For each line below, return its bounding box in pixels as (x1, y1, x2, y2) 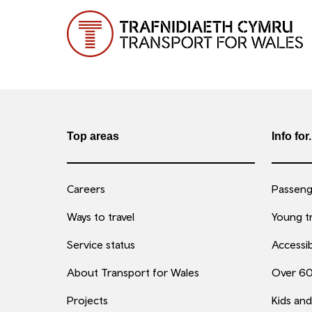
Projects (67, 294, 108, 306)
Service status (67, 238, 135, 251)
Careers (67, 182, 105, 195)
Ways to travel (67, 210, 134, 223)
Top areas (67, 130, 119, 142)
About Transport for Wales (67, 266, 199, 279)
